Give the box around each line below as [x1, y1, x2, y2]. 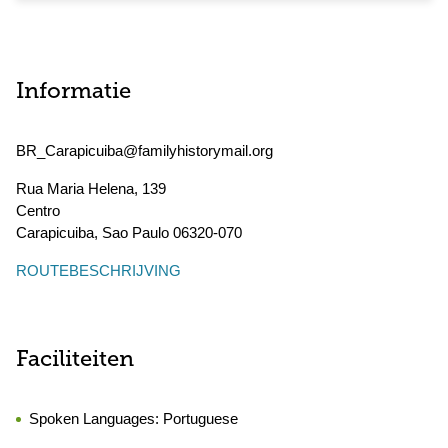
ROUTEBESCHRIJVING [16, 262, 181, 279]
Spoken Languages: [29, 410, 163, 427]
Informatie [16, 81, 131, 104]
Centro [16, 202, 60, 219]
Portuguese [163, 410, 238, 427]
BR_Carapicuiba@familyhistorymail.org [16, 142, 273, 159]
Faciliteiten [16, 349, 134, 372]
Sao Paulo [102, 224, 169, 241]
